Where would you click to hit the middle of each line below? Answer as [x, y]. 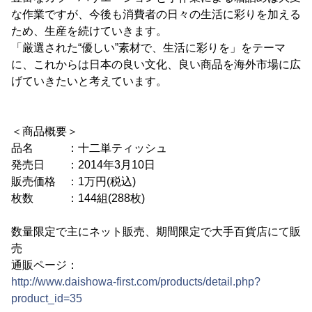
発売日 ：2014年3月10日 [83, 165]
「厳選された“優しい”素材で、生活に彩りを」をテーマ [148, 48]
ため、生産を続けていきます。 [89, 31]
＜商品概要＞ [45, 131]
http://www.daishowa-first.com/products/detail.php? [136, 282]
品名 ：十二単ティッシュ [89, 148]
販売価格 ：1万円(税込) [73, 181]
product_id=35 [47, 298]
